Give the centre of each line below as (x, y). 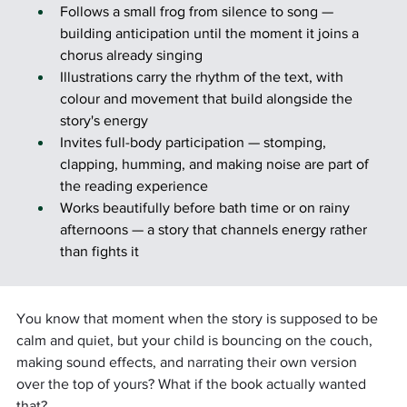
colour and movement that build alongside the (208, 99)
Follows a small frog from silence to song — (199, 12)
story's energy (104, 121)
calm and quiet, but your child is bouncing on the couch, (196, 341)
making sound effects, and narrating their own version (189, 362)
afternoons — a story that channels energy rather (215, 230)
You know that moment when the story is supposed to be (199, 319)
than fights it (99, 252)
